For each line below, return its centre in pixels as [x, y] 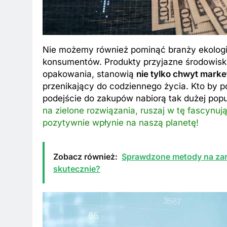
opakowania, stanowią [89, 74]
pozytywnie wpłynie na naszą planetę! [121, 123]
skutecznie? [77, 168]
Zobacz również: [85, 156]
